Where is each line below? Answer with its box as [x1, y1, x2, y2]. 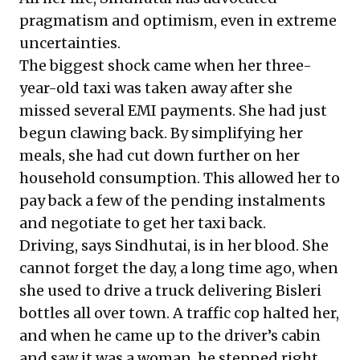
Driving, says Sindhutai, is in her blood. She [19, 236, 329, 255]
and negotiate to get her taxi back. [19, 214, 266, 232]
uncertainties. [19, 34, 121, 52]
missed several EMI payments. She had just [19, 101, 327, 120]
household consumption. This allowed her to [19, 169, 340, 187]
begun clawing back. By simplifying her [19, 124, 303, 142]
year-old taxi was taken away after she [19, 79, 292, 97]
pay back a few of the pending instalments [19, 191, 325, 210]
